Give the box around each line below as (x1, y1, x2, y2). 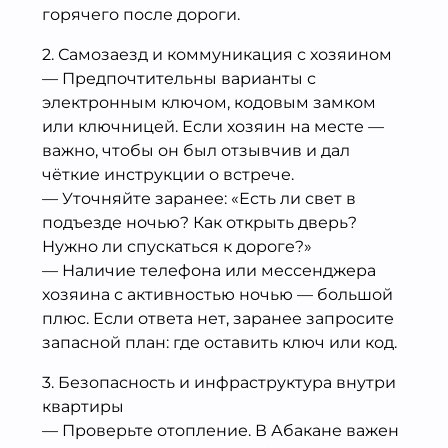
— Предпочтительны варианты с (42, 68, 316, 88)
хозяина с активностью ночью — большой (42, 284, 393, 304)
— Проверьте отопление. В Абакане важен (42, 420, 399, 440)
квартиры (42, 396, 124, 416)
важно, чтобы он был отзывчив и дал (42, 140, 350, 160)
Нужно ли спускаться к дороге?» (42, 236, 312, 256)
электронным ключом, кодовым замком (42, 92, 376, 112)
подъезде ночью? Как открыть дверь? (42, 212, 357, 232)
